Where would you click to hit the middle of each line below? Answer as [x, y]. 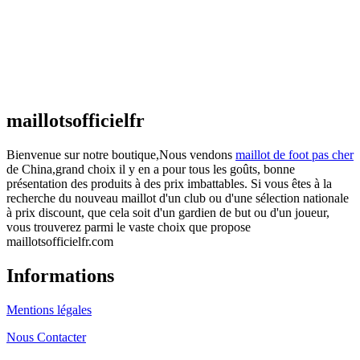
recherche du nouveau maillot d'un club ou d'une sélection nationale [178, 198]
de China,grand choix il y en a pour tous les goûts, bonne [151, 169]
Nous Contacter [46, 337]
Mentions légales [49, 309]
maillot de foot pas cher [295, 154]
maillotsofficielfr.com [60, 241]
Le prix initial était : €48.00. [119, 75]
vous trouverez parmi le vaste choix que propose [129, 227]
